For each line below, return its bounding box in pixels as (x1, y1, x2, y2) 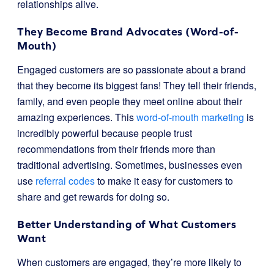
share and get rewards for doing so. (17, 190, 169, 204)
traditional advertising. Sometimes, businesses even (17, 158, 242, 172)
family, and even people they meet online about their (17, 94, 242, 108)
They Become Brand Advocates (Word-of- (17, 25, 239, 38)
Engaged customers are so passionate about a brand (17, 62, 246, 76)
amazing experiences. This (17, 110, 136, 124)
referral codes (35, 174, 95, 188)
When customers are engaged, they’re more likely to (17, 255, 242, 269)
